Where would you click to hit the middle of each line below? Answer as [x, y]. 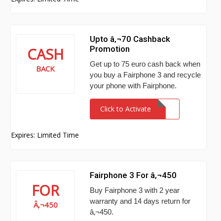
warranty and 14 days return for [140, 201]
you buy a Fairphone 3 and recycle [146, 75]
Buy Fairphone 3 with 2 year [135, 190]
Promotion [110, 49]
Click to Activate [126, 109]
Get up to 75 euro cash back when [145, 64]
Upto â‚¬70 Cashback [130, 39]
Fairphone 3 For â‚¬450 [133, 175]
